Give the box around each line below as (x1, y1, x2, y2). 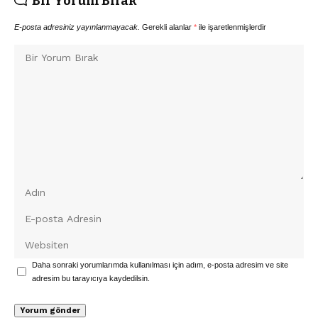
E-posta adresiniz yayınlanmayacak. (14, 22, 140, 31)
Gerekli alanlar (142, 22, 194, 31)
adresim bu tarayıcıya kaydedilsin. (32, 273, 150, 283)
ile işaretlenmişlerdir (197, 22, 266, 31)
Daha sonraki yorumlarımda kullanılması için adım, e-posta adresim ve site (32, 260, 288, 269)
